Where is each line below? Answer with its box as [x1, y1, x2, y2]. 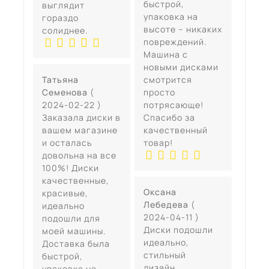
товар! [143, 137, 173, 149]
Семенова [42, 86, 90, 98]
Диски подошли [143, 224, 213, 236]
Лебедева [143, 199, 191, 211]
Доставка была [42, 238, 110, 250]
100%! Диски [42, 162, 99, 174]
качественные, [42, 175, 109, 187]
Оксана [143, 186, 177, 198]
